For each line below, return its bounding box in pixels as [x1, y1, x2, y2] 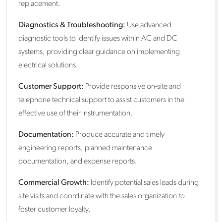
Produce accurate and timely [74, 131, 165, 139]
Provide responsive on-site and [84, 83, 181, 91]
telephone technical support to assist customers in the [18, 96, 184, 104]
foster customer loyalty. [18, 206, 91, 214]
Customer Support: [18, 83, 84, 91]
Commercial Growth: [18, 179, 89, 187]
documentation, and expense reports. [18, 158, 137, 166]
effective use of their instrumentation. [18, 110, 133, 117]
